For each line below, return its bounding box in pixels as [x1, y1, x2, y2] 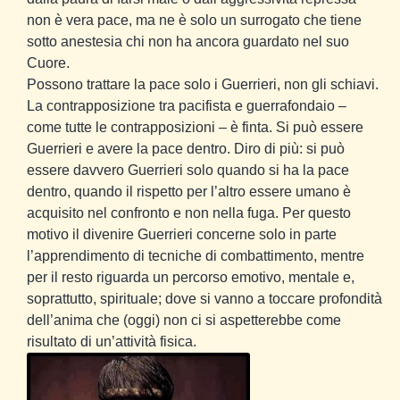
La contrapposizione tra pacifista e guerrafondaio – [27, 97, 346, 113]
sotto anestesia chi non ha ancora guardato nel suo [27, 33, 349, 49]
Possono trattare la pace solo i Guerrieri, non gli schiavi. [27, 76, 379, 92]
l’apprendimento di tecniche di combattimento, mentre [27, 247, 364, 263]
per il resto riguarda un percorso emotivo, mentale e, [27, 269, 354, 285]
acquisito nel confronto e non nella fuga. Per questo [27, 204, 351, 221]
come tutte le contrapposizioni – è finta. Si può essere [27, 119, 363, 135]
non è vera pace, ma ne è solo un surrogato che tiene [27, 12, 362, 28]
